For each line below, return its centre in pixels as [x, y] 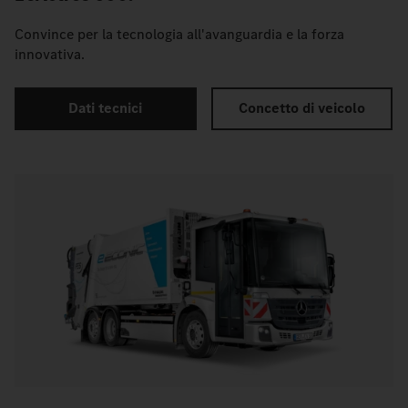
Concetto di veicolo [301, 108]
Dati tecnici [106, 108]
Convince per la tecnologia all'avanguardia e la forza [179, 34]
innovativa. [50, 54]
